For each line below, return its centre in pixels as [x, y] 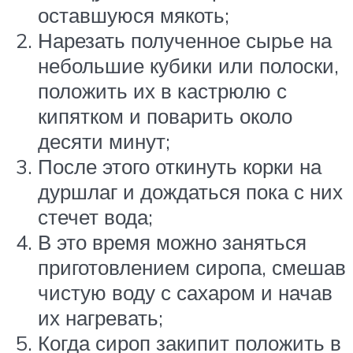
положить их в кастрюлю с [162, 90]
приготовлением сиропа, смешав [192, 267]
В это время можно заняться [172, 242]
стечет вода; [95, 216]
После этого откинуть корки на [180, 166]
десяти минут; [104, 141]
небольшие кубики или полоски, [188, 65]
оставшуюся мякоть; [134, 15]
